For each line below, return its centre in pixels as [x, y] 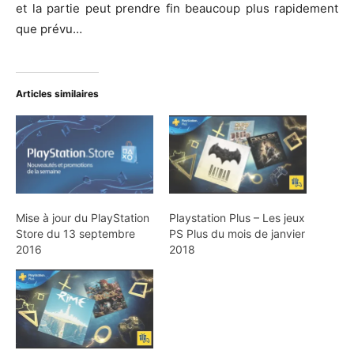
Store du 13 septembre [75, 234]
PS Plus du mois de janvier [237, 234]
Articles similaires [57, 93]
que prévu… [49, 28]
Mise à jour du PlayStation [83, 218]
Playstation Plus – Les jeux [237, 218]
